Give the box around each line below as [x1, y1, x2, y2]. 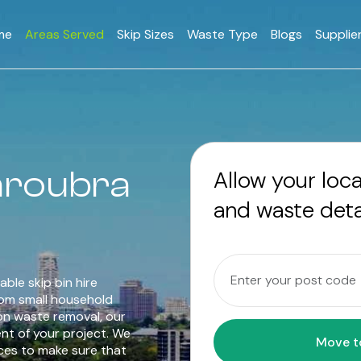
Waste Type [187, 26, 258, 43]
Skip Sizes [117, 26, 174, 43]
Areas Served [25, 26, 104, 43]
